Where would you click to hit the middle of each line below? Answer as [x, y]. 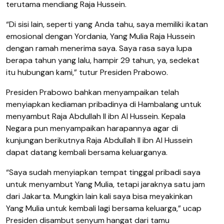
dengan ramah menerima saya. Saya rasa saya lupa [99, 48]
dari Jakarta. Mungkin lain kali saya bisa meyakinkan [99, 196]
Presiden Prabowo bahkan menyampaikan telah [92, 92]
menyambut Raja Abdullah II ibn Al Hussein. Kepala [96, 116]
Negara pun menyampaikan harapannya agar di [92, 128]
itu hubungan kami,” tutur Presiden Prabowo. [87, 72]
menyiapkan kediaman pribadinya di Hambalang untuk [104, 104]
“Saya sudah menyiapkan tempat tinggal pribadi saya [103, 172]
